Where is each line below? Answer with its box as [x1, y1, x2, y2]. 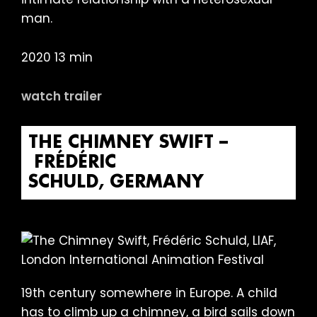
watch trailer [21, 87, 102, 105]
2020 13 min [21, 48, 93, 66]
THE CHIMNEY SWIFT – [28, 133, 228, 152]
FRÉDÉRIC [28, 153, 116, 172]
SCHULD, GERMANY [28, 173, 204, 192]
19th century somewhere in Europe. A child [21, 284, 277, 302]
